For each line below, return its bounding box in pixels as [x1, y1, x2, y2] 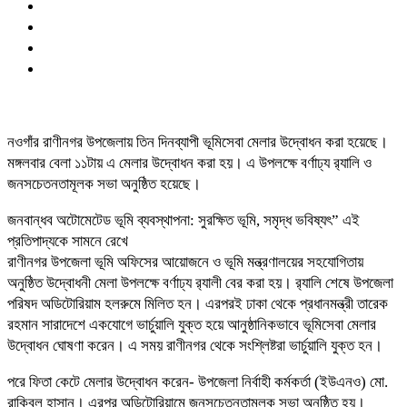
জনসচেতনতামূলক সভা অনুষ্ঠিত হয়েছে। [7, 174, 201, 193]
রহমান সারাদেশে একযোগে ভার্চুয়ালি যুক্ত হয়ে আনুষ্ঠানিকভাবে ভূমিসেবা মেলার [7, 315, 376, 333]
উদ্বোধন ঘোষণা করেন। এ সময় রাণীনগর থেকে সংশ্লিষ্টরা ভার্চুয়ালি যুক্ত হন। [7, 336, 382, 354]
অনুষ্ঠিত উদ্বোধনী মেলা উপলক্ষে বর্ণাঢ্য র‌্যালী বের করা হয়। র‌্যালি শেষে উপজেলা [7, 273, 393, 292]
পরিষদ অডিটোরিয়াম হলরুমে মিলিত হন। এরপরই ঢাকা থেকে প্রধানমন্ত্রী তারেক [7, 294, 388, 313]
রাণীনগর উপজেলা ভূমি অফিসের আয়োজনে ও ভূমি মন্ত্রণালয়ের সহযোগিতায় [7, 253, 363, 271]
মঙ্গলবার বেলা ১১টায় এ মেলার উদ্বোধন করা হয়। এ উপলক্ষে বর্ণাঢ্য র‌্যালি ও [7, 154, 372, 172]
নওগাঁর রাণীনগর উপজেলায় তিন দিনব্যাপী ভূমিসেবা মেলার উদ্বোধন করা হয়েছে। [7, 133, 388, 151]
